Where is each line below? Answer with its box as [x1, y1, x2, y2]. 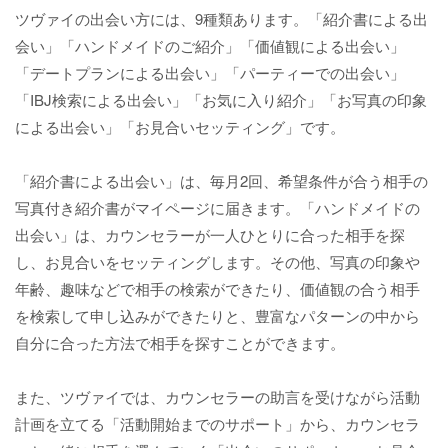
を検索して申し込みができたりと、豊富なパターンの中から [15, 305, 420, 327]
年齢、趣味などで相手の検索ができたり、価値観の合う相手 [15, 278, 420, 300]
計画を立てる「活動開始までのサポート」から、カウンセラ [15, 413, 420, 435]
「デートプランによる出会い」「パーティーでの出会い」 [15, 62, 405, 84]
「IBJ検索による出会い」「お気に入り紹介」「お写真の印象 [15, 89, 427, 111]
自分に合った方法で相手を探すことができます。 [15, 332, 345, 354]
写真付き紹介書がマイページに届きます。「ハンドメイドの [15, 197, 420, 219]
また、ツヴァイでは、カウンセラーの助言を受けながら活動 [15, 386, 420, 408]
